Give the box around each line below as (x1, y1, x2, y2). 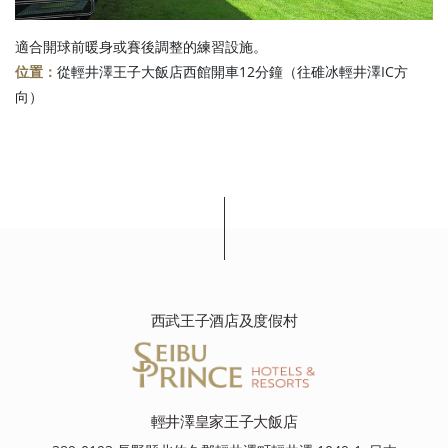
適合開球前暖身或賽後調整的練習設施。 (15, 37, 267, 57)
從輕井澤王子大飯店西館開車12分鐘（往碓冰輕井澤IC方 (57, 62, 408, 82)
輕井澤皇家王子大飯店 (150, 410, 298, 432)
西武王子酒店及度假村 (150, 310, 298, 332)
